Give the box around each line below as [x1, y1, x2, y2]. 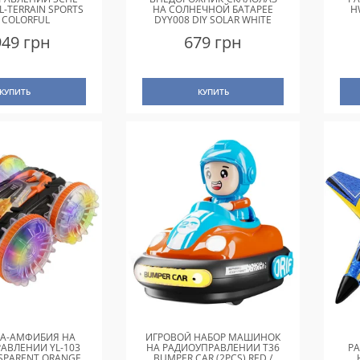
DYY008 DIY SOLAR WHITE [154, 12, 272, 27]
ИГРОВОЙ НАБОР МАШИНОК [145, 330, 281, 345]
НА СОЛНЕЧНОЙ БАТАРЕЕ [153, 2, 274, 16]
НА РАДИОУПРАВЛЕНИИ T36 [146, 341, 280, 355]
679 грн [184, 31, 243, 53]
